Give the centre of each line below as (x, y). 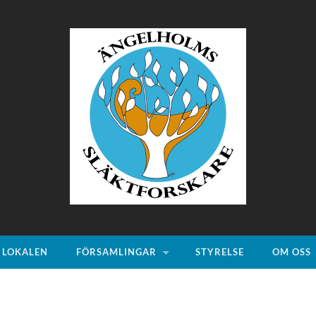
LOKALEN (25, 252)
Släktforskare (194, 223)
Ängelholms (190, 210)
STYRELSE (220, 252)
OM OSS (292, 252)
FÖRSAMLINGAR (116, 252)
